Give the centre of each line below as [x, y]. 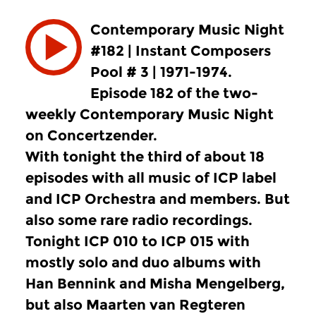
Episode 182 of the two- [174, 93]
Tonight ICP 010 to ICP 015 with [138, 241]
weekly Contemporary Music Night [150, 114]
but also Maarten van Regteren [135, 305]
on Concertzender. [91, 135]
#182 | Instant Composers [181, 51]
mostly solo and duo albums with [143, 262]
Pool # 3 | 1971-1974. [161, 72]
